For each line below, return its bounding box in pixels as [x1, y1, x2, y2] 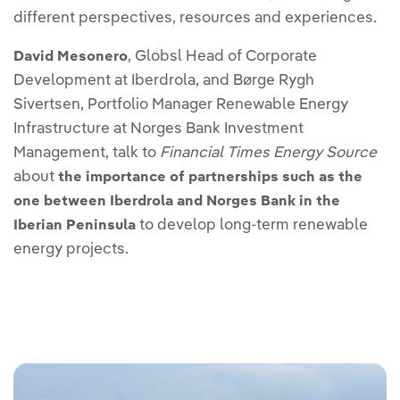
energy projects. [13, 241, 129, 257]
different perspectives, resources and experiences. [13, 10, 377, 26]
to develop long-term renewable [136, 217, 368, 233]
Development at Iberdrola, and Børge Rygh [13, 72, 314, 88]
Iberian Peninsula [13, 218, 136, 233]
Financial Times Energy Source [160, 145, 377, 161]
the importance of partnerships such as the [58, 170, 362, 185]
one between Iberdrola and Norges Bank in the [13, 194, 340, 209]
